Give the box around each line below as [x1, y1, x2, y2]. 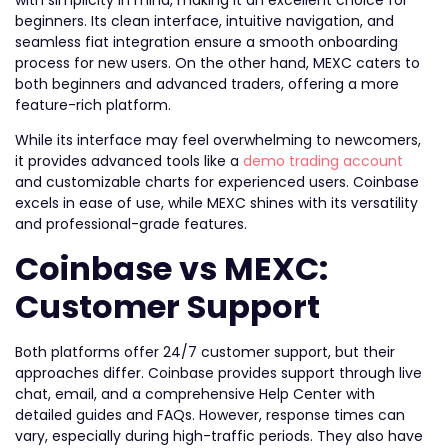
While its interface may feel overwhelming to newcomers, [15, 130, 421, 151]
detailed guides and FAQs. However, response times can [15, 404, 405, 425]
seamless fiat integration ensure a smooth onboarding [15, 31, 398, 52]
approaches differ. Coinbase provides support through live [15, 362, 422, 383]
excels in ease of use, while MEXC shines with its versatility [15, 193, 418, 214]
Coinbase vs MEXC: [15, 245, 328, 291]
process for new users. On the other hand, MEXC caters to [15, 52, 420, 73]
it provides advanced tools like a [15, 151, 243, 172]
